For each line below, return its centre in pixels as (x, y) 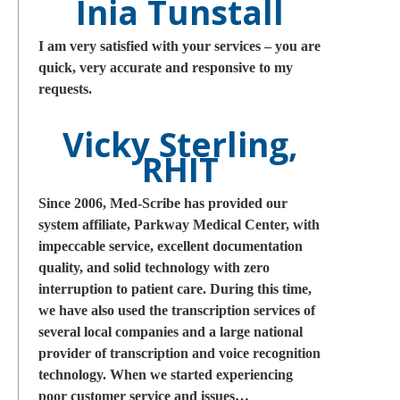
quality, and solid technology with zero (154, 267)
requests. (65, 89)
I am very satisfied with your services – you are (179, 46)
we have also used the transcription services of (177, 310)
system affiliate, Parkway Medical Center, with (179, 225)
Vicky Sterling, (180, 144)
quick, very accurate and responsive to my (166, 67)
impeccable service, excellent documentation (171, 246)
